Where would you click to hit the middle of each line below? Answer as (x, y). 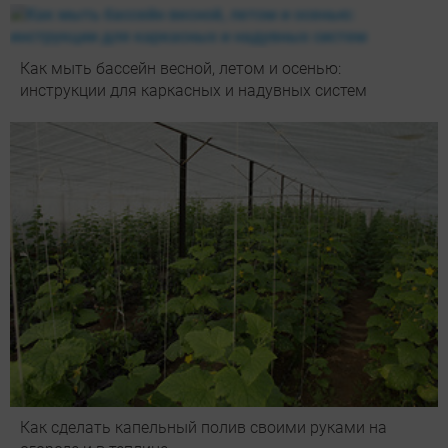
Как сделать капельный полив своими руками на (203, 428)
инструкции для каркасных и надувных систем (193, 90)
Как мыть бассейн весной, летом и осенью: (180, 68)
